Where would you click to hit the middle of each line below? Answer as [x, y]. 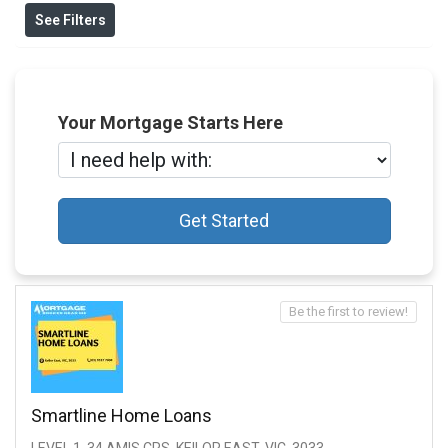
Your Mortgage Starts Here [170, 123]
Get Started [224, 220]
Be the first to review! [348, 312]
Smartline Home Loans [121, 416]
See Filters [70, 20]
